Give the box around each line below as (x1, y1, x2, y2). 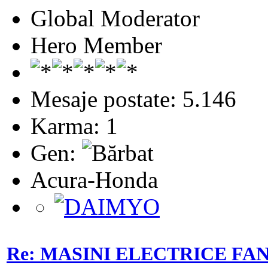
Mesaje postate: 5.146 (31, 86, 236, 112)
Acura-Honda (31, 166, 158, 193)
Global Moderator (31, 5, 200, 31)
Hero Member (31, 32, 162, 58)
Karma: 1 (31, 112, 118, 139)
